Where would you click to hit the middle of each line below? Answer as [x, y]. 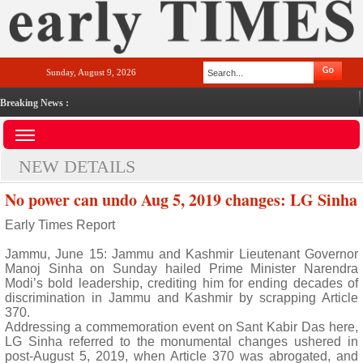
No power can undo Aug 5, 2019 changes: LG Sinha [181, 200]
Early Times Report [60, 225]
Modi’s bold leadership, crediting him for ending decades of [181, 283]
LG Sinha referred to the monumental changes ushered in [181, 342]
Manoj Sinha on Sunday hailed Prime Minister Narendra [181, 269]
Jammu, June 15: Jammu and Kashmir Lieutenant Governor [181, 254]
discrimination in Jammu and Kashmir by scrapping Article [181, 298]
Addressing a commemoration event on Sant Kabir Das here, [181, 327]
